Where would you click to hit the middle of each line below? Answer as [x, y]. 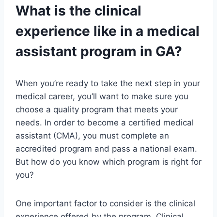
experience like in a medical [108, 31]
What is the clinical [78, 11]
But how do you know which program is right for [108, 162]
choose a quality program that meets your [97, 110]
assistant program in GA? [99, 52]
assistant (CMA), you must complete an [92, 136]
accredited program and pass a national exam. [106, 149]
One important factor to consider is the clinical [105, 204]
